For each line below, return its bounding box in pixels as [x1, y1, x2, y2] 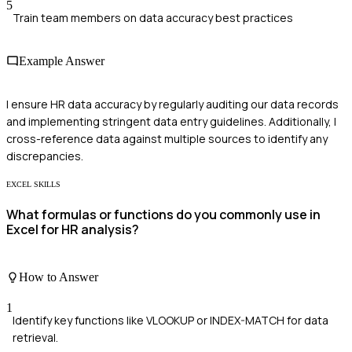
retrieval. [13, 330, 58, 346]
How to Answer [19, 270, 98, 284]
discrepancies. [6, 148, 83, 164]
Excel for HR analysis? [6, 220, 139, 238]
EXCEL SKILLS [6, 180, 60, 189]
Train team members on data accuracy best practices [13, 9, 293, 25]
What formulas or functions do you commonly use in [6, 205, 321, 223]
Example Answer [19, 53, 104, 68]
